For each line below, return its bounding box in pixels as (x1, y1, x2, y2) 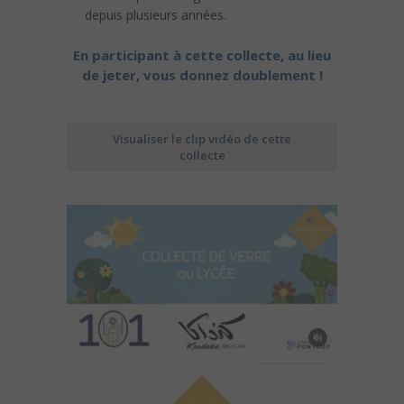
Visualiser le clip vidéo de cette (113, 131, 291, 148)
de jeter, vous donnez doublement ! (81, 66, 323, 85)
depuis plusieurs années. (85, 6, 226, 24)
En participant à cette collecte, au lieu (73, 46, 331, 65)
